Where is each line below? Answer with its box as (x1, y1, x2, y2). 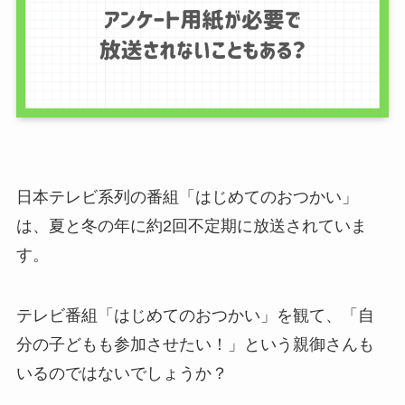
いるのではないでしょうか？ (15, 364, 228, 383)
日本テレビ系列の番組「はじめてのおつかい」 (15, 187, 358, 206)
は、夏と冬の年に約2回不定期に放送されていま (15, 216, 367, 235)
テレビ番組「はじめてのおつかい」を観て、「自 (15, 306, 374, 325)
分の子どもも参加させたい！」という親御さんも (15, 335, 374, 354)
